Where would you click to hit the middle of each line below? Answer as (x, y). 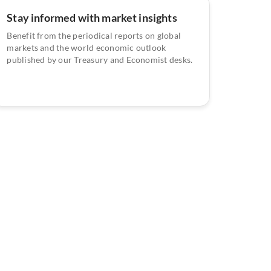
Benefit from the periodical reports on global (94, 35)
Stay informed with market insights (92, 17)
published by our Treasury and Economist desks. (100, 59)
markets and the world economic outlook (87, 47)
